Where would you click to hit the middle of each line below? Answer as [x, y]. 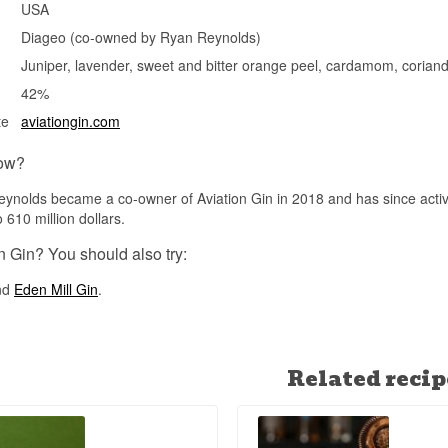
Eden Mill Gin [56, 288]
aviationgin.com [70, 120]
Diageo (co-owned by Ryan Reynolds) [141, 36]
